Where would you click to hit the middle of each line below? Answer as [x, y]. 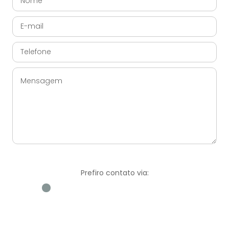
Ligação [183, 214]
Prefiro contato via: [114, 173]
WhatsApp [46, 214]
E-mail [114, 214]
